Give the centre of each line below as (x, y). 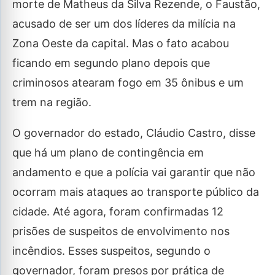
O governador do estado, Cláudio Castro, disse (134, 133)
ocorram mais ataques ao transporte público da (136, 192)
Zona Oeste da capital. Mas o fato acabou (121, 43)
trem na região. (52, 102)
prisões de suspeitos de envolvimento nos (121, 231)
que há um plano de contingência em (108, 153)
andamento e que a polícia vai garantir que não (134, 172)
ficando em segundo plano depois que (111, 63)
